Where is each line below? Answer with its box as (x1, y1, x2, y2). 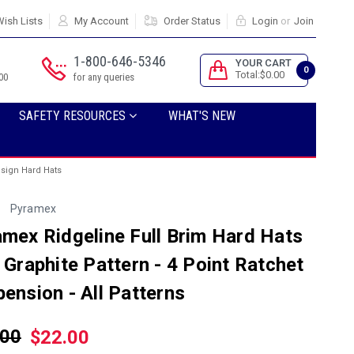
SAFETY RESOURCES (19, 108, 129, 123)
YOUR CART (235, 57, 292, 69)
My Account (73, 15, 129, 27)
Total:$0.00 (235, 69, 284, 81)
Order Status (163, 15, 220, 27)
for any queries (73, 71, 134, 83)
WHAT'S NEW (168, 108, 235, 123)
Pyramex (9, 202, 57, 215)
